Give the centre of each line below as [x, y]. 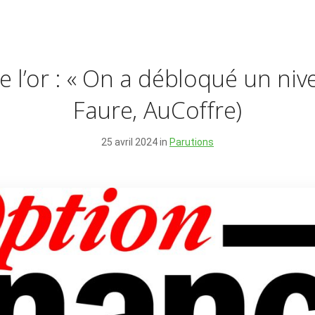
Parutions [192, 142]
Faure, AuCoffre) [157, 110]
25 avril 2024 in [135, 142]
